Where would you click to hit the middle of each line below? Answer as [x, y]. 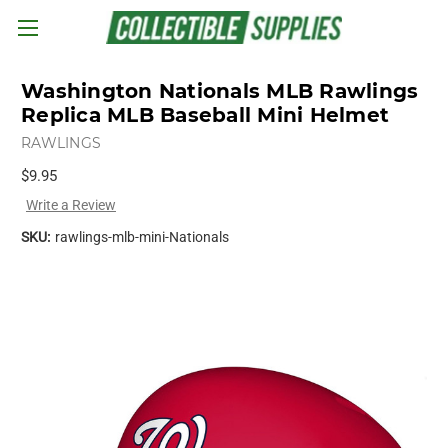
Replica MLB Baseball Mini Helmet [205, 115]
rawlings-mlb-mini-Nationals [141, 236]
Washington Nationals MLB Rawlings [220, 91]
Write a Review [70, 204]
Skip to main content [224, 40]
